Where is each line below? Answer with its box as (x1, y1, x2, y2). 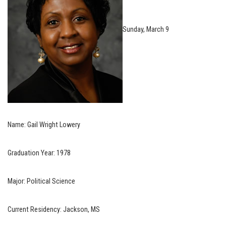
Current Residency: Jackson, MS (8, 205, 100, 214)
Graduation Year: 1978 (8, 148, 71, 157)
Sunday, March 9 (123, 25, 169, 34)
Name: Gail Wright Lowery (8, 120, 80, 129)
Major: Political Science (8, 177, 75, 186)
